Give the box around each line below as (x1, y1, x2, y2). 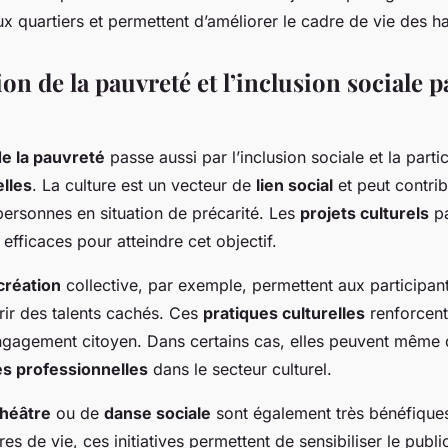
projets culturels (300, 203, 429, 224)
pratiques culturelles (203, 303, 365, 324)
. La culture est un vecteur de (32, 175, 256, 196)
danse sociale (104, 403, 211, 424)
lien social (256, 175, 333, 196)
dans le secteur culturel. (148, 359, 332, 380)
